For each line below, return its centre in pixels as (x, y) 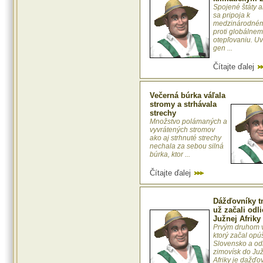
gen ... (223, 48)
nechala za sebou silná (187, 146)
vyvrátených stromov (182, 130)
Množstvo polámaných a (188, 122)
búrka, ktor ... (170, 155)
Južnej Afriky (237, 219)
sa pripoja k (232, 16)
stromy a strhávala (183, 104)
